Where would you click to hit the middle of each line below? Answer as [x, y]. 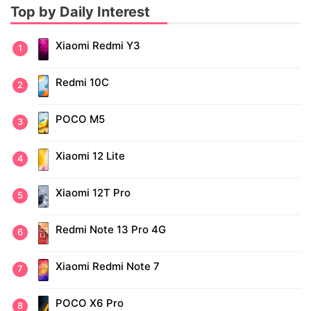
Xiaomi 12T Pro [93, 192]
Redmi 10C [82, 82]
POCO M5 [80, 119]
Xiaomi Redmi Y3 [98, 45]
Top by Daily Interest [80, 11]
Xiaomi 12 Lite [90, 155]
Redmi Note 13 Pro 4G [110, 229]
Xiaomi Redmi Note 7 [108, 266]
